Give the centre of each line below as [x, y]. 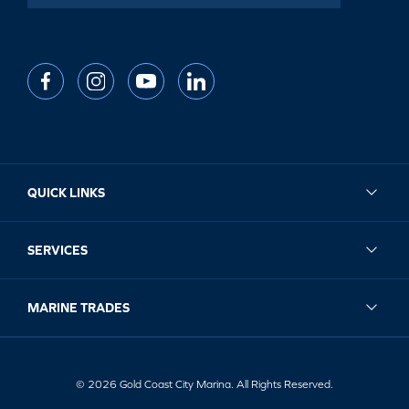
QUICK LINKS [66, 193]
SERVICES [58, 250]
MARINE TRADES [79, 308]
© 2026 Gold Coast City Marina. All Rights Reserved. [204, 384]
